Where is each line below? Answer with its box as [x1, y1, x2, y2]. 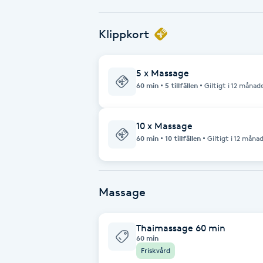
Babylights [7, 20, 53, 31]
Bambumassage [7, 86, 77, 97]
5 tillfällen [165, 80, 198, 90]
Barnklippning [7, 151, 69, 163]
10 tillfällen [165, 133, 201, 143]
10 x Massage [136, 120, 193, 131]
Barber [7, 119, 36, 130]
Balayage [7, 53, 47, 64]
